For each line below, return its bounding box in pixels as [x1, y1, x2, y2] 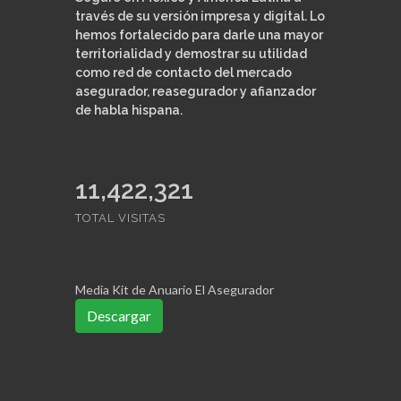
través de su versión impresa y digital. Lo [75, 9, 325, 23]
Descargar [87, 307, 151, 324]
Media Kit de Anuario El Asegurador [75, 282, 274, 297]
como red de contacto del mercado [75, 65, 292, 80]
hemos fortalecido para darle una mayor [75, 28, 323, 42]
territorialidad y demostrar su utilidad [75, 47, 307, 61]
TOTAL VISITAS [75, 211, 166, 225]
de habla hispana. [75, 103, 183, 117]
